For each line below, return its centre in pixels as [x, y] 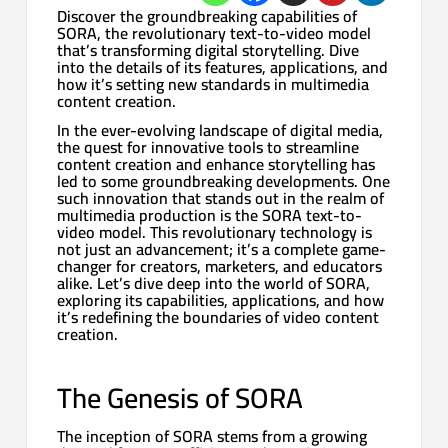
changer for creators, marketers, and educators [220, 265]
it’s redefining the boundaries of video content [218, 316]
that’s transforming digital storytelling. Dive [208, 49]
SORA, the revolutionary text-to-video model [214, 32]
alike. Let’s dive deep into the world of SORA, [214, 282]
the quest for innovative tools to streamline [208, 146]
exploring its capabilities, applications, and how [221, 299]
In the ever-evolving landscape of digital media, [220, 129]
